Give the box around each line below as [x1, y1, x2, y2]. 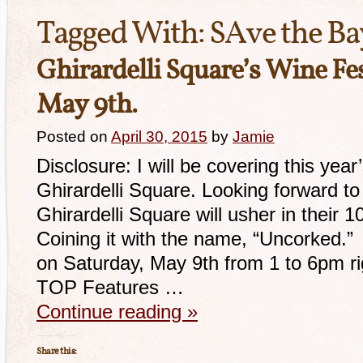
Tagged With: [36, 12, 209, 58]
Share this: [36, 345, 77, 358]
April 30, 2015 [111, 128, 207, 145]
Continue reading [36, 301, 187, 322]
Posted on [36, 128, 108, 145]
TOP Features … [36, 276, 184, 298]
